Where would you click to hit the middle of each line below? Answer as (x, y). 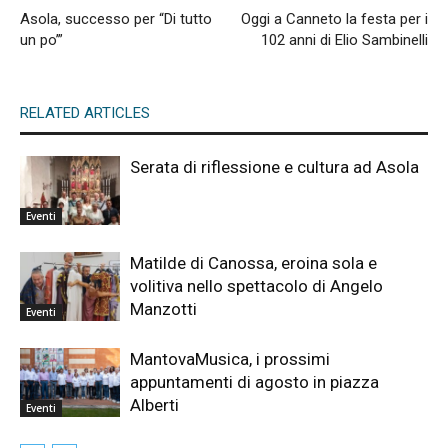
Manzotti (163, 309)
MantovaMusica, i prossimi (230, 359)
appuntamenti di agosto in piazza (254, 382)
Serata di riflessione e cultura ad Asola (274, 167)
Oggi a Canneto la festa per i (334, 19)
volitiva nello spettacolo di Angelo (256, 286)
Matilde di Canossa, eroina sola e (253, 263)
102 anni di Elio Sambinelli (344, 40)
